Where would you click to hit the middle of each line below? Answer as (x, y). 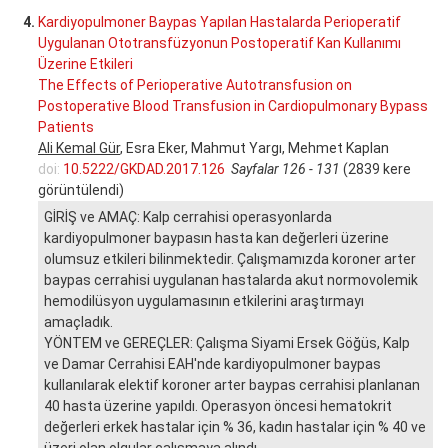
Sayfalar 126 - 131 (285, 168)
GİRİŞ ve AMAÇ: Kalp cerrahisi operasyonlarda (188, 216)
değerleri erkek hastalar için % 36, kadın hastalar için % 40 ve (235, 426)
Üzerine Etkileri (85, 63)
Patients (66, 126)
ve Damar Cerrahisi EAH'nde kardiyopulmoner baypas (212, 363)
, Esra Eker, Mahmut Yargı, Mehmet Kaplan (254, 147)
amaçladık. (78, 321)
